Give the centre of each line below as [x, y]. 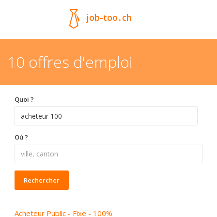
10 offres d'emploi [70, 62]
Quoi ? [24, 99]
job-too [102, 18]
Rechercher [42, 180]
